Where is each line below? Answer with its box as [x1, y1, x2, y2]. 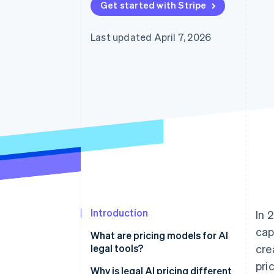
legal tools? [91, 242, 143, 255]
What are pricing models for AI [91, 229, 228, 242]
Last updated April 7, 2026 [91, 31, 212, 43]
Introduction [91, 206, 148, 220]
